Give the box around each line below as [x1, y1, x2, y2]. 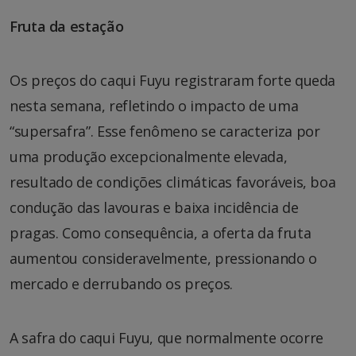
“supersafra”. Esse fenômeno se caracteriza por [10, 122, 320, 141]
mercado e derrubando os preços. [10, 274, 233, 294]
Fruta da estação [10, 17, 124, 37]
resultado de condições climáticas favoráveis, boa [10, 172, 336, 192]
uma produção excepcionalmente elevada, [10, 147, 288, 167]
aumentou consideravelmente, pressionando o [10, 249, 317, 269]
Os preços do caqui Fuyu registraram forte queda [10, 71, 336, 91]
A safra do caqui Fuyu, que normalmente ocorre [10, 328, 323, 348]
